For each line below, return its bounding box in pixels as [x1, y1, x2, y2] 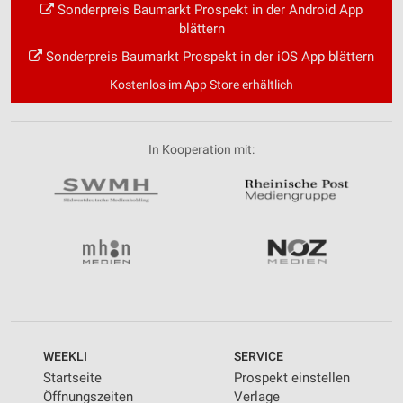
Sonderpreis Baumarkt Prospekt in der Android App [54, 2, 363, 19]
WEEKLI [43, 348, 87, 363]
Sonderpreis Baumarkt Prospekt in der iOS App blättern [42, 49, 374, 66]
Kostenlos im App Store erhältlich [110, 77, 293, 93]
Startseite [43, 369, 102, 386]
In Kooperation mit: [148, 142, 255, 157]
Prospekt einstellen [234, 369, 350, 386]
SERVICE [234, 348, 283, 363]
